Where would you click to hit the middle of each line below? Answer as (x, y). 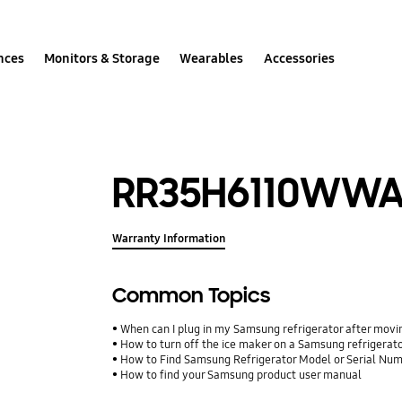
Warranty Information (169, 239)
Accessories (299, 58)
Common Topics (192, 296)
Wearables (212, 58)
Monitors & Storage (102, 58)
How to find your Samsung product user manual (241, 376)
